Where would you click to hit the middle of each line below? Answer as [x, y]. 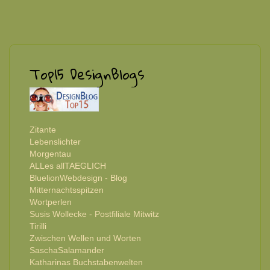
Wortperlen [51, 202]
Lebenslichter [55, 141]
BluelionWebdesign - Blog [78, 177]
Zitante [43, 129]
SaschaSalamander [67, 250]
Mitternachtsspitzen [67, 190]
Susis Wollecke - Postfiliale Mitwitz [94, 214]
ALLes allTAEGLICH [68, 165]
